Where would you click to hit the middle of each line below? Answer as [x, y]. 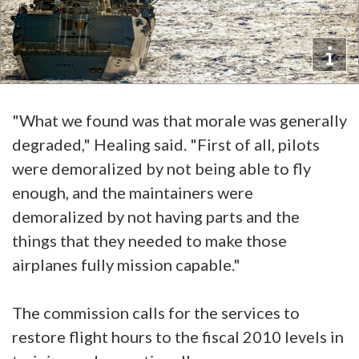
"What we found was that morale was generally [179, 120]
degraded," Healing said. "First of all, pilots [166, 144]
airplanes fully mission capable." [126, 264]
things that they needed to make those [149, 240]
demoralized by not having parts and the [156, 216]
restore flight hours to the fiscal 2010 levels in [178, 336]
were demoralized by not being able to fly [161, 168]
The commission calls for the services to [156, 312]
